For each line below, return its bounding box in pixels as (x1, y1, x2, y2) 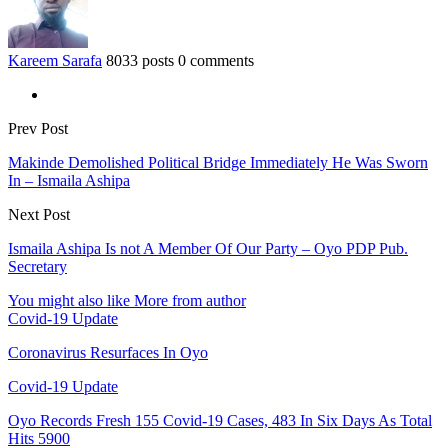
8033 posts (106, 51, 174, 69)
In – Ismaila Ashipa (8, 171, 130, 189)
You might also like (8, 291, 130, 309)
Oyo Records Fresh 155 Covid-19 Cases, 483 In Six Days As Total (8, 411, 432, 429)
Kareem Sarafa (8, 51, 102, 69)
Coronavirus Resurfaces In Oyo (8, 343, 208, 361)
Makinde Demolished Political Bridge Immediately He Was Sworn (8, 153, 428, 171)
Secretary (8, 257, 67, 275)
